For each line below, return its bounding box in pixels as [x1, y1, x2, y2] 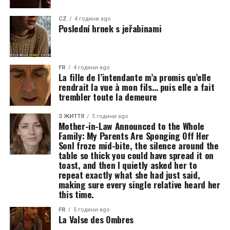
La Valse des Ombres [58, 213, 133, 226]
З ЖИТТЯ [58, 113, 84, 120]
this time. [58, 187, 94, 201]
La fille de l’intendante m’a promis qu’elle [58, 70, 211, 84]
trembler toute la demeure [58, 90, 157, 103]
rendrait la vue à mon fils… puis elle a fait [58, 80, 215, 93]
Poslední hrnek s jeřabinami [58, 22, 162, 35]
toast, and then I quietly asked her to [58, 158, 197, 171]
